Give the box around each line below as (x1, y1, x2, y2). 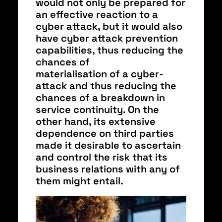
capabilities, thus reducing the (36, 44, 183, 56)
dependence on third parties (36, 127, 174, 140)
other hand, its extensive (36, 115, 156, 128)
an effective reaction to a (36, 8, 158, 21)
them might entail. (36, 174, 123, 187)
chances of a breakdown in (36, 91, 165, 104)
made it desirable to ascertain (36, 139, 181, 152)
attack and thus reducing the (36, 79, 176, 92)
